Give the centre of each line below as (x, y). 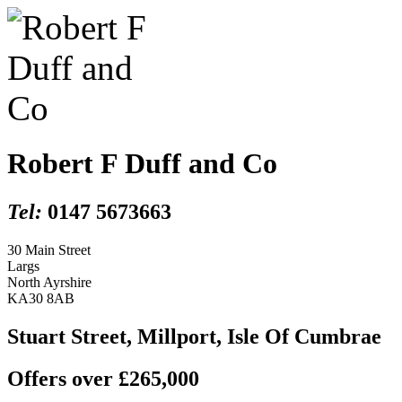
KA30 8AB (41, 298)
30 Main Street (49, 249)
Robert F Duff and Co (142, 164)
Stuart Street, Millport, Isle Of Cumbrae (194, 336)
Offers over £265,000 (103, 378)
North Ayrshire (49, 282)
